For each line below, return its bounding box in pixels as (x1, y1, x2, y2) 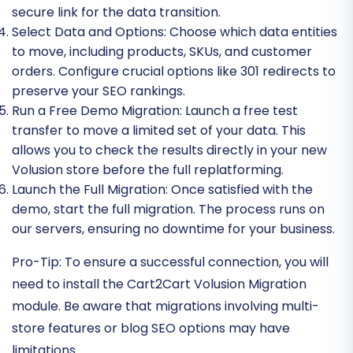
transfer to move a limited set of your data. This (12, 121, 306, 139)
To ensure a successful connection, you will (61, 252, 329, 271)
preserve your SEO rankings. (12, 81, 185, 100)
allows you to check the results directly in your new (12, 140, 327, 159)
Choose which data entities (166, 22, 337, 41)
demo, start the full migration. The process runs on (12, 199, 325, 218)
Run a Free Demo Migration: (12, 101, 182, 120)
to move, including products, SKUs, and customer (12, 42, 312, 61)
